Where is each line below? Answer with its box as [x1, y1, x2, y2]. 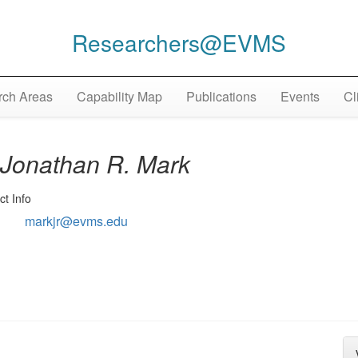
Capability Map [76, 87, 162, 106]
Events [280, 87, 320, 106]
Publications [185, 87, 257, 106]
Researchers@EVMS [72, 26, 286, 58]
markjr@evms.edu [25, 212, 129, 231]
